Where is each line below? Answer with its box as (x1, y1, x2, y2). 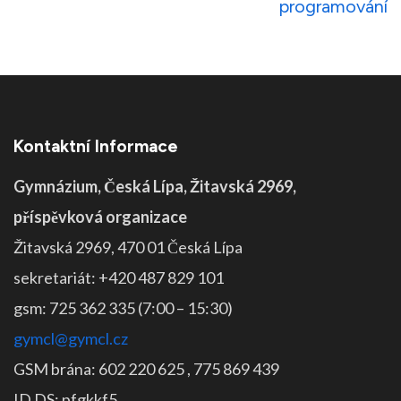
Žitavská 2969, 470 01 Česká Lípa (13, 237, 243, 258)
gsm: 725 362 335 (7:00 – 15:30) (13, 298, 233, 319)
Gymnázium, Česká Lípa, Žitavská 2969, (13, 176, 296, 197)
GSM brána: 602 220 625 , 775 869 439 (13, 359, 279, 380)
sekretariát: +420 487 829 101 (13, 268, 224, 288)
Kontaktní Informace (13, 136, 178, 158)
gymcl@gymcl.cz (13, 328, 128, 349)
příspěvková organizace (13, 207, 187, 227)
